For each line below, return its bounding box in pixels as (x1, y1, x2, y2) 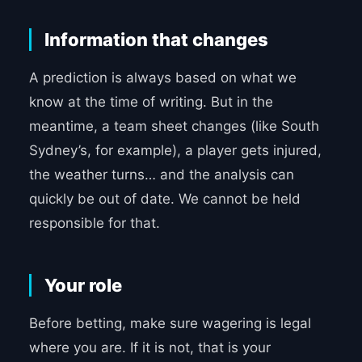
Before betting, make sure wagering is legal (28, 315, 311, 332)
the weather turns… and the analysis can (28, 166, 294, 183)
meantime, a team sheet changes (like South (28, 118, 319, 135)
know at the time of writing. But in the (28, 94, 273, 111)
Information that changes (44, 29, 268, 51)
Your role (44, 275, 122, 297)
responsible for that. (28, 215, 160, 232)
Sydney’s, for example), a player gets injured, (28, 142, 322, 159)
